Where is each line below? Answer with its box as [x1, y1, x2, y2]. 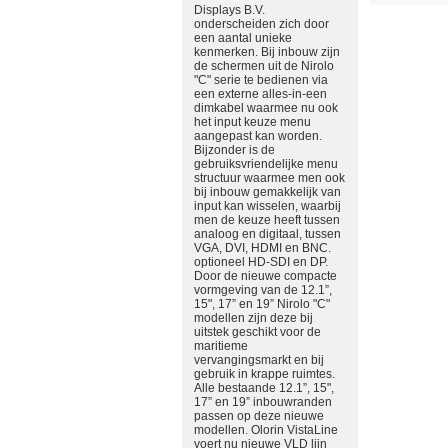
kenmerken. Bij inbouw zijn [194, 45, 340, 59]
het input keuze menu [194, 115, 311, 129]
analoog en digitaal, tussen [194, 227, 341, 241]
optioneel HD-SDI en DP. [194, 255, 328, 269]
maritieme [194, 339, 248, 353]
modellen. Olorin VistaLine [194, 423, 338, 437]
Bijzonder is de [194, 143, 275, 157]
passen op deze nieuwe [194, 409, 324, 423]
